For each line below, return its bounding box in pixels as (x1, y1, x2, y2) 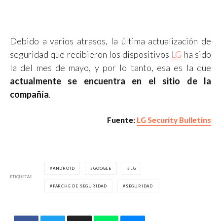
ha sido (182, 48, 212, 60)
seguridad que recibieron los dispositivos (10, 48, 172, 60)
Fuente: (107, 113, 137, 126)
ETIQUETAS (10, 174, 32, 180)
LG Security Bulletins (137, 113, 211, 126)
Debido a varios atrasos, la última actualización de (10, 35, 211, 46)
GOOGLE (93, 165, 112, 171)
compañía (10, 88, 49, 100)
